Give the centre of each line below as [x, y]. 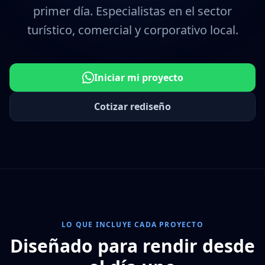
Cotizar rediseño [132, 106]
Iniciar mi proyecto [138, 77]
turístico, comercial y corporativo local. [132, 30]
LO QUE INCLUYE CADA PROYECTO [132, 224]
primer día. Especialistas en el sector [132, 11]
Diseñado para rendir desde [132, 246]
